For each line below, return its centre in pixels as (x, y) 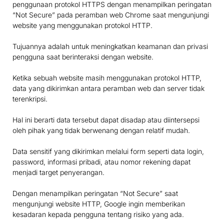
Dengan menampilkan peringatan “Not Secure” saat (95, 193)
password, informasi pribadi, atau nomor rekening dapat (101, 162)
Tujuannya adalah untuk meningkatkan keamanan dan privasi (110, 46)
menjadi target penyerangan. (58, 172)
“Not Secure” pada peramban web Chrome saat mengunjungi (111, 15)
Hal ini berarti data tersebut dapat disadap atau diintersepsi (106, 120)
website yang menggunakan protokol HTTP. (82, 25)
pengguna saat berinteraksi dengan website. (83, 57)
